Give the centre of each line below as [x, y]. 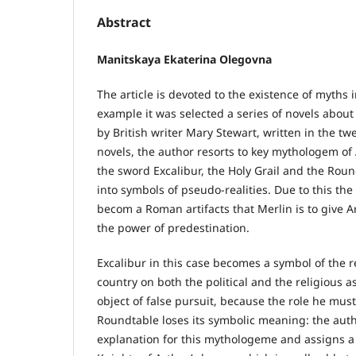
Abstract [124, 23]
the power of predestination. [173, 228]
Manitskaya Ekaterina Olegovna [184, 60]
